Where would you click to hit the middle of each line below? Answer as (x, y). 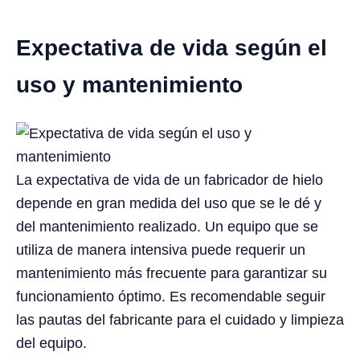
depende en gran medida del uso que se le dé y (169, 203)
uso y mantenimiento (129, 84)
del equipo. (51, 343)
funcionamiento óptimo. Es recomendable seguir (171, 296)
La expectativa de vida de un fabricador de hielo (170, 180)
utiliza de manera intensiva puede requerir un (161, 250)
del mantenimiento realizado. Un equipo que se (167, 226)
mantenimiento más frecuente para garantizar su (172, 273)
